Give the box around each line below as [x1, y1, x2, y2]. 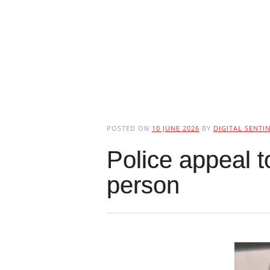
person [106, 172, 180, 198]
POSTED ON [106, 124, 152, 133]
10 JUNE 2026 [151, 124, 199, 133]
